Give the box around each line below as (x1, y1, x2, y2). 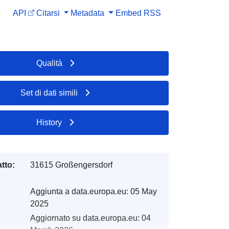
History (36, 118, 62, 127)
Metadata (71, 8, 105, 17)
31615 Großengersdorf (30, 160, 112, 169)
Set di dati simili (20, 88, 78, 97)
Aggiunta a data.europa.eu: (30, 187, 128, 196)
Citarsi (36, 8, 60, 17)
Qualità (36, 58, 62, 67)
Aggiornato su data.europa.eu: (30, 213, 140, 222)
